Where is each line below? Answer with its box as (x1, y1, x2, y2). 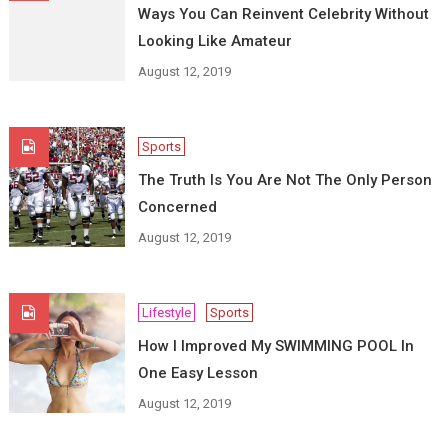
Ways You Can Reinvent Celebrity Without (137, 5, 429, 23)
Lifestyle (141, 305, 191, 320)
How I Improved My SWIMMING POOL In (137, 337, 414, 355)
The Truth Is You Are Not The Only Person (137, 171, 432, 189)
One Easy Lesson (137, 364, 258, 382)
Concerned (137, 198, 217, 216)
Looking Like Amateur (137, 32, 292, 50)
